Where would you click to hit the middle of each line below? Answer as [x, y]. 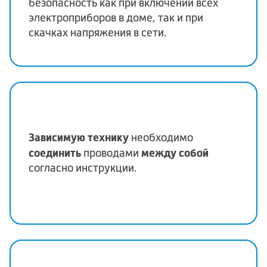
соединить [55, 153]
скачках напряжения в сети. [97, 32]
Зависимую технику [79, 138]
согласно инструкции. [83, 168]
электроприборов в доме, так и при [116, 18]
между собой [175, 153]
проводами [111, 153]
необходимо [161, 138]
